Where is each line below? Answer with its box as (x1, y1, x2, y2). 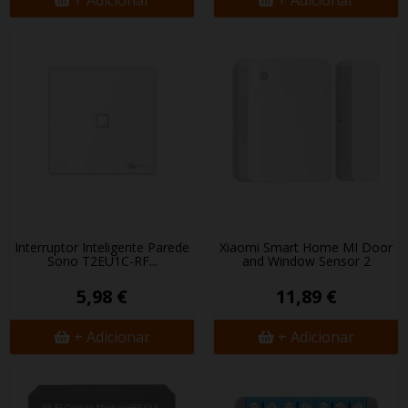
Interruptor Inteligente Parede (15, 239, 189, 256)
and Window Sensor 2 (241, 252, 371, 270)
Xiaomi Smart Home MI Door (219, 239, 393, 256)
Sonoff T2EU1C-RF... (46, 252, 158, 270)
